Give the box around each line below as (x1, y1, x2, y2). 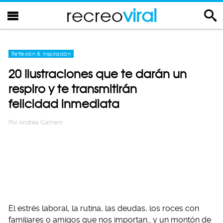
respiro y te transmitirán (8, 82, 137, 96)
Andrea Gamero (19, 119, 63, 126)
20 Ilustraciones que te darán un (8, 67, 187, 81)
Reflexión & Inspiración (11, 51, 71, 57)
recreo (66, 4, 123, 26)
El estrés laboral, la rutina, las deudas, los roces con (8, 204, 199, 213)
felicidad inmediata (8, 97, 119, 111)
